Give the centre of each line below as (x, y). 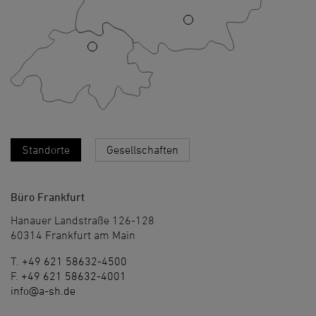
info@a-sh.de (43, 291)
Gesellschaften (142, 150)
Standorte (46, 150)
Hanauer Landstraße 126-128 (83, 220)
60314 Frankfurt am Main (73, 235)
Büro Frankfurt (48, 197)
